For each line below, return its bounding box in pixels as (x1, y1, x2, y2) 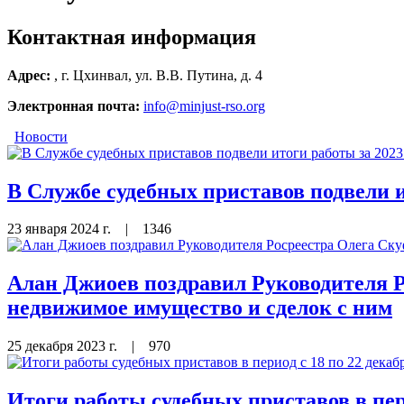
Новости (14, 128, 68, 144)
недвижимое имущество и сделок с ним (7, 296, 392, 320)
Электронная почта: (7, 97, 140, 114)
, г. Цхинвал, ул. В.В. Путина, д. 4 (50, 67, 266, 83)
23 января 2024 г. (7, 221, 115, 237)
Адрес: (7, 67, 50, 83)
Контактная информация (7, 24, 256, 49)
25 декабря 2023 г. (7, 338, 121, 354)
